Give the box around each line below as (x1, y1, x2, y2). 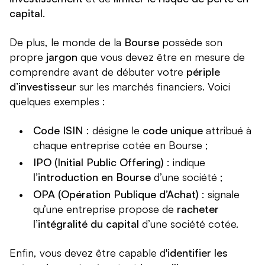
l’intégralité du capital (33, 217, 139, 231)
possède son (159, 35, 222, 49)
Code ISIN (33, 124, 83, 137)
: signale (199, 188, 240, 201)
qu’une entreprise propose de (33, 202, 177, 216)
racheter (177, 202, 219, 216)
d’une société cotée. (139, 217, 238, 231)
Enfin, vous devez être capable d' (9, 246, 167, 260)
